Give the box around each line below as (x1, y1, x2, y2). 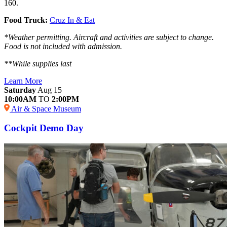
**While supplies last (4, 59, 71, 68)
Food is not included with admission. (4, 42, 122, 51)
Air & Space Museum (10, 104, 81, 113)
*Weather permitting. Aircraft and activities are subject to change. (4, 32, 214, 42)
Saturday (4, 85, 36, 94)
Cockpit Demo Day (4, 123, 84, 134)
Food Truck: (4, 15, 48, 24)
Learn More (4, 76, 42, 85)
